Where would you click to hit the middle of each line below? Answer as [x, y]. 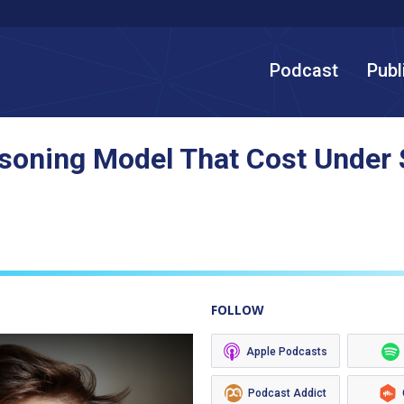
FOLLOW [238, 310]
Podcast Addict [287, 393]
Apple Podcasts [287, 352]
